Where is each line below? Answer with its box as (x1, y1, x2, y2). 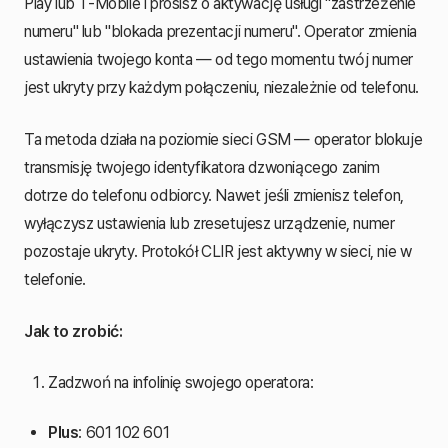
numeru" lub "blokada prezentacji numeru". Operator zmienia (24, 21, 417, 41)
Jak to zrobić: (24, 321, 123, 341)
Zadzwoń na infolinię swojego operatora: (48, 372, 314, 392)
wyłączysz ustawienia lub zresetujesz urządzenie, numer (24, 213, 395, 233)
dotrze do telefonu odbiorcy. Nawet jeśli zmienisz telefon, (24, 185, 404, 205)
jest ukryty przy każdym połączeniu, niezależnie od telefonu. (24, 77, 419, 97)
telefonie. (24, 269, 86, 289)
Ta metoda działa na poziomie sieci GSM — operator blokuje (24, 129, 423, 149)
